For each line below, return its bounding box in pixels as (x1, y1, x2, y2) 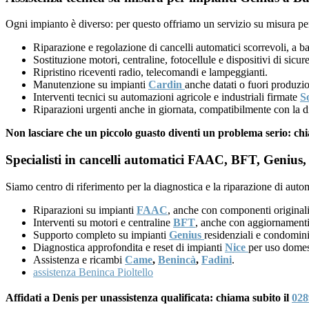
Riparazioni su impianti (33, 203, 137, 216)
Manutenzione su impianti (33, 79, 148, 91)
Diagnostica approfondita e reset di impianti (33, 241, 225, 253)
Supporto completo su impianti (33, 228, 169, 241)
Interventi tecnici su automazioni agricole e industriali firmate (33, 91, 300, 103)
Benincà (158, 253, 196, 266)
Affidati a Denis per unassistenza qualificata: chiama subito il (6, 291, 292, 303)
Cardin (148, 79, 182, 91)
